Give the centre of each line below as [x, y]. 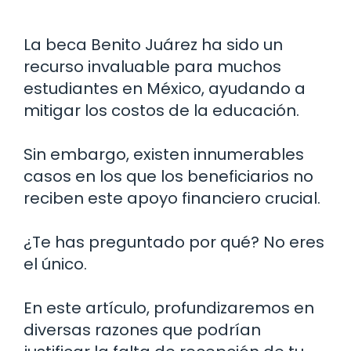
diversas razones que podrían [142, 329]
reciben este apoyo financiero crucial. [172, 198]
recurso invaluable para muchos [152, 66]
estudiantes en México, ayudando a [165, 88]
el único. [55, 264]
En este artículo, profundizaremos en [169, 308]
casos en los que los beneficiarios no [168, 176]
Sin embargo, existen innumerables [164, 154]
